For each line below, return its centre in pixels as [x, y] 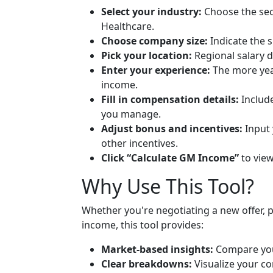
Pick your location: [147, 55]
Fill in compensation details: [170, 99]
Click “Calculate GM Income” [170, 158]
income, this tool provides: [143, 225]
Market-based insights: [157, 249]
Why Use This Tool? [168, 186]
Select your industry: [151, 12]
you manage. [131, 114]
